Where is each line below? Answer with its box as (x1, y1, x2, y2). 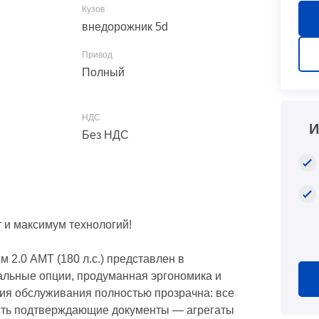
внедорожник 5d (82, 21, 169, 33)
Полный (82, 66, 125, 78)
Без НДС (82, 129, 130, 141)
